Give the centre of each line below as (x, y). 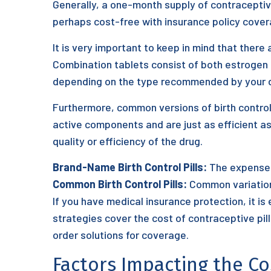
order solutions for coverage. (121, 235)
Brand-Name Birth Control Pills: (130, 167)
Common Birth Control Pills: (120, 184)
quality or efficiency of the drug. (128, 141)
